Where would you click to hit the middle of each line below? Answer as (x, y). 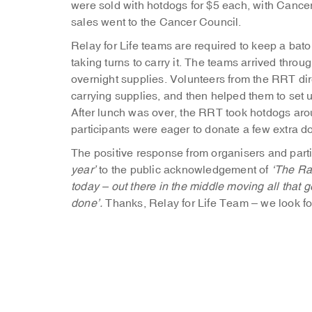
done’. (88, 203)
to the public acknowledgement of (185, 170)
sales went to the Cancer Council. (156, 22)
